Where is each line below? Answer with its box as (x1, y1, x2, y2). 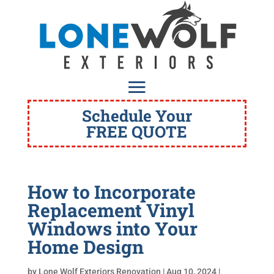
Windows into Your (27, 217, 198, 241)
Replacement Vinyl (27, 198, 194, 223)
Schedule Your (81, 105, 192, 127)
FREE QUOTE (86, 121, 188, 143)
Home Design (27, 235, 144, 259)
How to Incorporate (27, 180, 196, 204)
